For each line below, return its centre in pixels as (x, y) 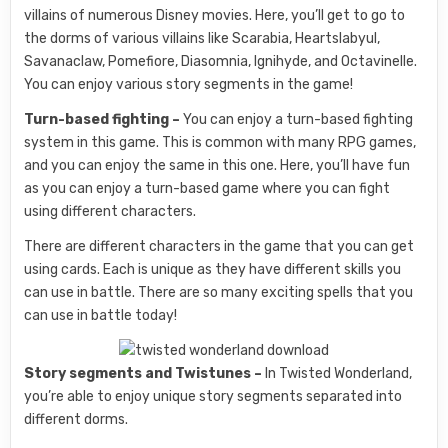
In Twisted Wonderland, (339, 373)
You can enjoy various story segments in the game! (189, 84)
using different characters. (110, 211)
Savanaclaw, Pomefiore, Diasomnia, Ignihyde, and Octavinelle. (221, 61)
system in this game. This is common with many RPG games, (220, 142)
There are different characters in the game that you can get (219, 246)
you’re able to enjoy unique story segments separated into (213, 396)
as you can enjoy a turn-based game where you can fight (207, 188)
